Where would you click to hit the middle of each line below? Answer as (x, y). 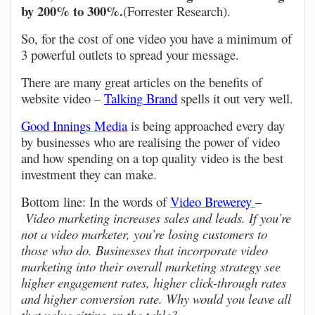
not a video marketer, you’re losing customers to (144, 233)
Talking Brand (141, 98)
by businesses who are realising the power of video (150, 141)
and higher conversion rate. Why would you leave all (156, 298)
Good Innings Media (74, 125)
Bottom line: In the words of (96, 201)
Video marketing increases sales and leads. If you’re (158, 217)
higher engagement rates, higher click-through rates (154, 282)
